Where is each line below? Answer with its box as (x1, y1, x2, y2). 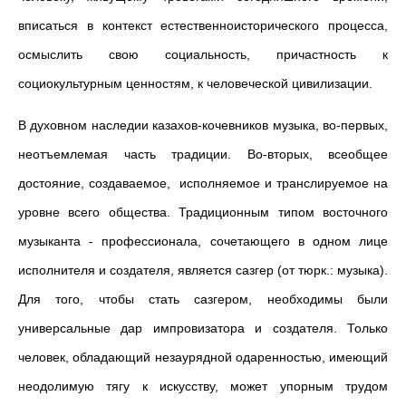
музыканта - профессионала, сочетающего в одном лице (18, 234, 388, 248)
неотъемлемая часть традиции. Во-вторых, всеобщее (18, 147, 388, 161)
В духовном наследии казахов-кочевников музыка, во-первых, (18, 118, 388, 132)
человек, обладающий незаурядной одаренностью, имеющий (18, 350, 388, 364)
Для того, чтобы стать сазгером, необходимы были (18, 292, 388, 306)
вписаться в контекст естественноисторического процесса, (18, 18, 388, 33)
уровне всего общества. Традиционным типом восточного (18, 205, 388, 219)
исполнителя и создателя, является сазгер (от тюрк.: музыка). (18, 263, 388, 277)
